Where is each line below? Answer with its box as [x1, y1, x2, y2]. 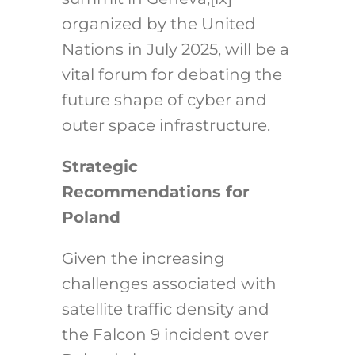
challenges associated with [61, 274, 277, 294]
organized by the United [61, 14, 256, 34]
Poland [61, 208, 120, 227]
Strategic [61, 157, 138, 177]
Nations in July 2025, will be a [61, 40, 289, 59]
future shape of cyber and [61, 90, 267, 110]
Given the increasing [61, 249, 225, 269]
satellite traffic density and [61, 300, 269, 319]
